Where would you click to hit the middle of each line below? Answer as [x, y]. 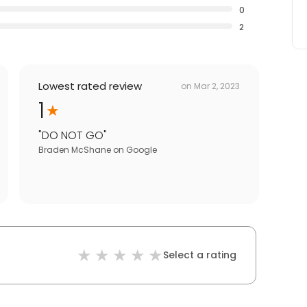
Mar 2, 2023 [217, 86]
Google [142, 150]
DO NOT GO [73, 136]
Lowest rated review [90, 86]
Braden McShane [75, 150]
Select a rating [200, 255]
